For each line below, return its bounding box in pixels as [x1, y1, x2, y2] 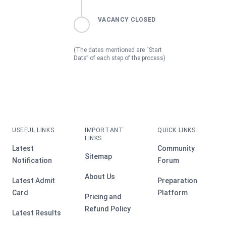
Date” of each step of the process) [74, 54, 166, 62]
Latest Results [12, 209, 61, 217]
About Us [85, 173, 115, 181]
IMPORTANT [85, 127, 124, 134]
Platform [157, 189, 188, 197]
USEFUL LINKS [12, 127, 54, 134]
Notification [12, 156, 52, 164]
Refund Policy [85, 205, 131, 213]
